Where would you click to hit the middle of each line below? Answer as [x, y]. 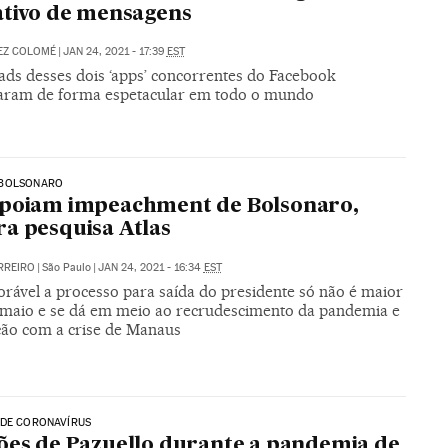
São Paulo [66, 268]
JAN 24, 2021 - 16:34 [150, 268]
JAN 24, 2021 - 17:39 [114, 52]
